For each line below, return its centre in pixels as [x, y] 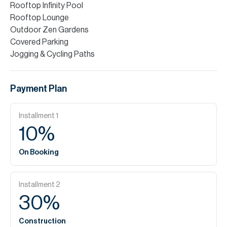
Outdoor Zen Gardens [49, 30]
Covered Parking [39, 42]
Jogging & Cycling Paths [52, 54]
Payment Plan [39, 89]
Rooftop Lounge [40, 18]
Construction [42, 221]
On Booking [39, 153]
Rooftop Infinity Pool [47, 6]
